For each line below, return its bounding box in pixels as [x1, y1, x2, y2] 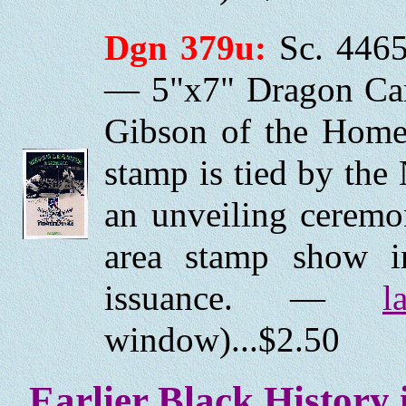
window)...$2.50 [104, 320, 340, 360]
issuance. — [104, 278, 382, 318]
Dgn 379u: [104, 28, 266, 68]
